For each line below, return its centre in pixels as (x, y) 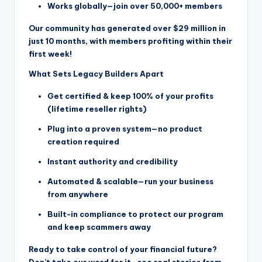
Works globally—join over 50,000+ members (135, 6)
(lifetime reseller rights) (97, 109)
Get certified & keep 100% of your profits (130, 96)
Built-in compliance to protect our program (135, 214)
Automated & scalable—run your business (130, 182)
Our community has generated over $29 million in (127, 28)
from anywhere (78, 194)
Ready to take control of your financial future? (123, 249)
